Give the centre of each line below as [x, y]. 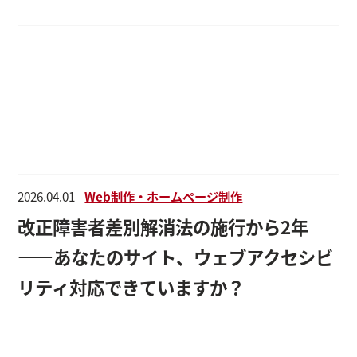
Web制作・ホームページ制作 [164, 196]
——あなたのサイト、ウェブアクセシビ [176, 257]
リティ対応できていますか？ [131, 287]
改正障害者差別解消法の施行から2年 [163, 227]
